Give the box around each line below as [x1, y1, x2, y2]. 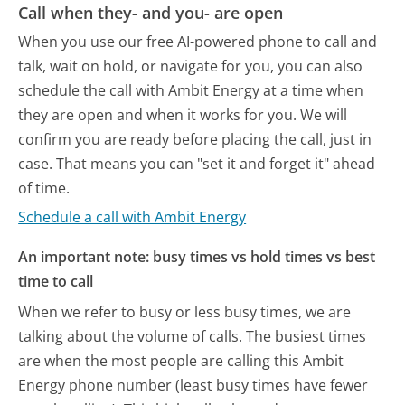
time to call [18, 271, 94, 292]
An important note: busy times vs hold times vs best [18, 247, 376, 268]
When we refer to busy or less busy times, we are [18, 301, 352, 322]
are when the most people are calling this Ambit [18, 350, 344, 371]
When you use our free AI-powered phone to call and [18, 31, 378, 52]
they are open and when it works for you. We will [18, 104, 348, 125]
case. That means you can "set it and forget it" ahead [18, 153, 376, 174]
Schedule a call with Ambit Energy [18, 207, 247, 228]
